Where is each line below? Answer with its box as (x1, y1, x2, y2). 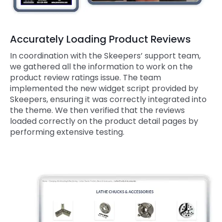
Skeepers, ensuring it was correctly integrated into (10, 94, 207, 106)
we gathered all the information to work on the (10, 61, 193, 73)
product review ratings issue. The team (10, 72, 161, 84)
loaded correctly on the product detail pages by (10, 115, 198, 127)
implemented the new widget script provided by (10, 83, 198, 95)
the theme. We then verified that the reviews (10, 105, 185, 116)
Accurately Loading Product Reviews (10, 32, 191, 47)
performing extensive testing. (10, 126, 124, 138)
